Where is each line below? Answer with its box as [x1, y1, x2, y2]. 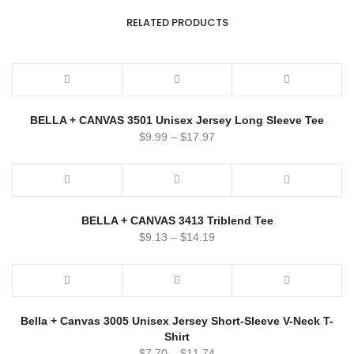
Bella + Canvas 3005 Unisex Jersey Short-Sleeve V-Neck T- [21, 314, 333, 328]
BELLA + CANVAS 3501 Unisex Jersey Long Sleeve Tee [30, 114, 324, 127]
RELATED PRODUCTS [126, 15, 228, 31]
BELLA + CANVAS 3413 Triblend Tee [81, 214, 273, 228]
